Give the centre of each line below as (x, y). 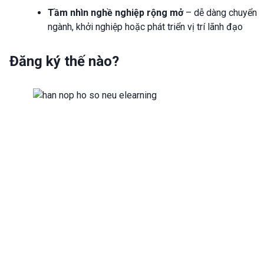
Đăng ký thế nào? (64, 62)
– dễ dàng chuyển (220, 13)
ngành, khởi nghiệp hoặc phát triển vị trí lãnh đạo (145, 27)
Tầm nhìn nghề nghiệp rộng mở (115, 13)
